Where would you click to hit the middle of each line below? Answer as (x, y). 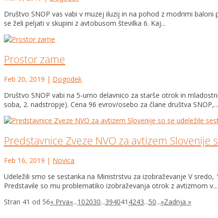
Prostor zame (35, 59)
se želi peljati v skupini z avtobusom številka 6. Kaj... (85, 23)
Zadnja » (178, 202)
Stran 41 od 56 (27, 202)
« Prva (60, 202)
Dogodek (67, 79)
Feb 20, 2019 (24, 79)
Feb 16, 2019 (24, 161)
